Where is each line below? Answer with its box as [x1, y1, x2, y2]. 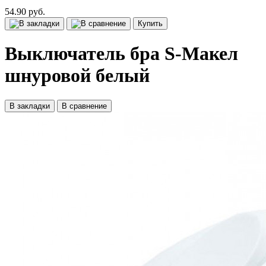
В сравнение [62, 101, 107, 110]
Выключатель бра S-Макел [5, 43, 238, 65]
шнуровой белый [5, 65, 150, 87]
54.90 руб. [5, 7, 45, 17]
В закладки [9, 101, 50, 110]
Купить [138, 19, 163, 28]
